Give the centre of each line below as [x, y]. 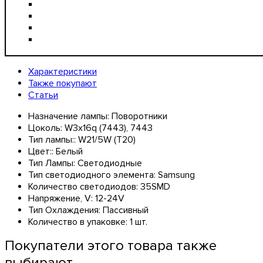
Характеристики [63, 71]
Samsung [176, 175]
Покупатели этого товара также [111, 245]
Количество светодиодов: [84, 186]
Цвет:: [42, 151]
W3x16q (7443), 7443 [109, 128]
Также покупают [63, 83]
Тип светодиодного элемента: [93, 175]
